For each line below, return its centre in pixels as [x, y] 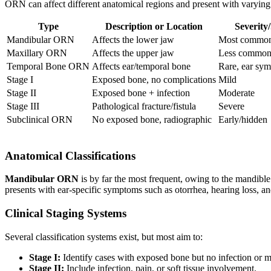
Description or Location [154, 26]
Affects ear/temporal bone [141, 66]
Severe [231, 106]
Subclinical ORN [40, 119]
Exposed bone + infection [141, 93]
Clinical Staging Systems [66, 214]
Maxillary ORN [37, 53]
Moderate [237, 93]
